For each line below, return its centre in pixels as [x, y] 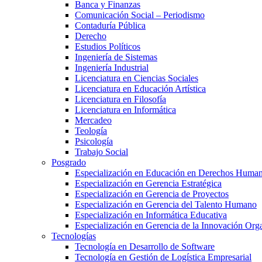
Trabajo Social [101, 152]
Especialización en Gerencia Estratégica [148, 183]
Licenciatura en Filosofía [120, 99]
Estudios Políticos [108, 46]
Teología [91, 131]
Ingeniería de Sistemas [116, 57]
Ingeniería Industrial [112, 68]
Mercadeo [93, 120]
